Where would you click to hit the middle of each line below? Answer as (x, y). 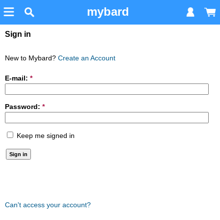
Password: (24, 107)
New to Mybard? (31, 58)
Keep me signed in (45, 136)
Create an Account (87, 58)
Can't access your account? (48, 205)
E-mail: (17, 78)
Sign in (18, 34)
